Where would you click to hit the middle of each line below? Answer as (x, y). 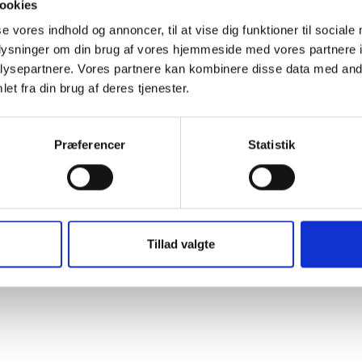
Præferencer (90, 145)
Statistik (271, 145)
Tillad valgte (181, 244)
